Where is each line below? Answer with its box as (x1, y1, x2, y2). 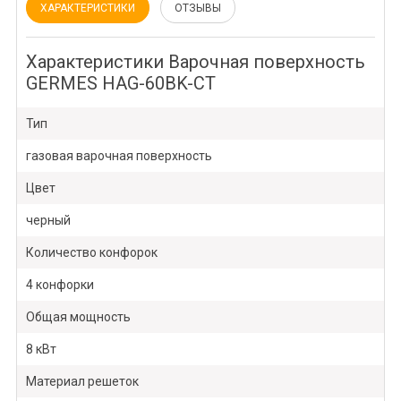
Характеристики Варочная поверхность (25, 51, 365, 73)
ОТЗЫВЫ (174, 2, 221, 15)
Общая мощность (25, 310, 131, 325)
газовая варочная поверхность (25, 149, 212, 164)
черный (25, 213, 71, 228)
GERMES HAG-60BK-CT (25, 73, 216, 95)
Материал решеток (25, 374, 139, 389)
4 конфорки (25, 277, 94, 293)
